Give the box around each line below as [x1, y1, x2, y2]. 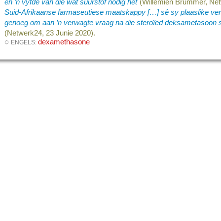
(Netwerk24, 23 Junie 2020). [4, 29, 96, 37]
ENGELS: [11, 38, 38, 46]
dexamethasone [38, 37, 90, 46]
